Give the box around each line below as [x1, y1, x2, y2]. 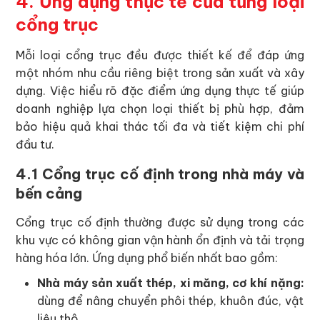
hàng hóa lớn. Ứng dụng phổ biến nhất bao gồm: [16, 251, 279, 266]
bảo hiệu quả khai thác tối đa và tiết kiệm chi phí [16, 119, 304, 134]
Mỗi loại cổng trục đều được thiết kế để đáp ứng [16, 48, 304, 63]
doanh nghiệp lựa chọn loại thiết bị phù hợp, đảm [16, 101, 304, 116]
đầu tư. [16, 137, 55, 152]
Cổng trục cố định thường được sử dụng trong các [16, 215, 304, 230]
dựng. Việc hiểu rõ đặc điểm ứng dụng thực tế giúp [16, 84, 304, 99]
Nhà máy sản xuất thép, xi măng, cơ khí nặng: [37, 276, 304, 291]
